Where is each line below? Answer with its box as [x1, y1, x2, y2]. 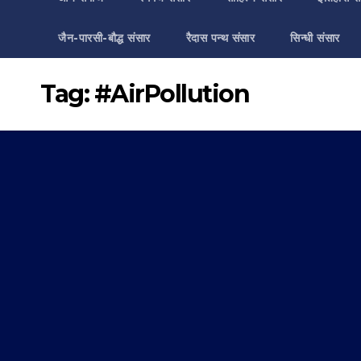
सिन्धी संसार [290, 31, 340, 45]
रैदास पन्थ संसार [185, 31, 255, 45]
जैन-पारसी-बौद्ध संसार [58, 31, 151, 45]
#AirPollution [93, 79, 249, 109]
